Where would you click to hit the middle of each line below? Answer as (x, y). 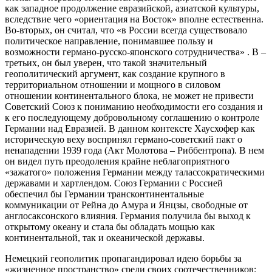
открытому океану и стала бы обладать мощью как (110, 227)
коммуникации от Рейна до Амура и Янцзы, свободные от (126, 205)
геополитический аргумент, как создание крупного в (115, 74)
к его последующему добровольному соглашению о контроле (132, 118)
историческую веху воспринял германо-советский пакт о (124, 140)
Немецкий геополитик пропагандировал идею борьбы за (123, 259)
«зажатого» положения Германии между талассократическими (135, 172)
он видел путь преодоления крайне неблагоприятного (117, 161)
